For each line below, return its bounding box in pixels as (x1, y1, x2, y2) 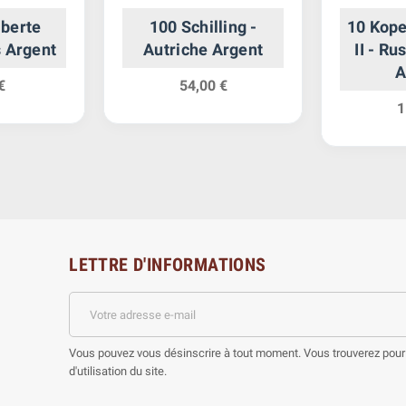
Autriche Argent (143, 40, 264, 60)
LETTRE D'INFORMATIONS (69, 254, 266, 276)
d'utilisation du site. (69, 364, 168, 379)
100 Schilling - (149, 17, 257, 37)
